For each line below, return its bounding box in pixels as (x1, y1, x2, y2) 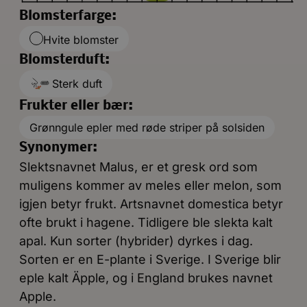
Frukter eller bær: (19, 99, 133, 113)
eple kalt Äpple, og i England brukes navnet (19, 270, 273, 285)
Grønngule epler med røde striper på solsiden (29, 120, 265, 134)
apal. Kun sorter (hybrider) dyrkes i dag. (19, 233, 253, 248)
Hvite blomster (43, 32, 119, 47)
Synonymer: (19, 140, 97, 155)
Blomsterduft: (19, 53, 110, 67)
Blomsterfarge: (19, 9, 116, 23)
